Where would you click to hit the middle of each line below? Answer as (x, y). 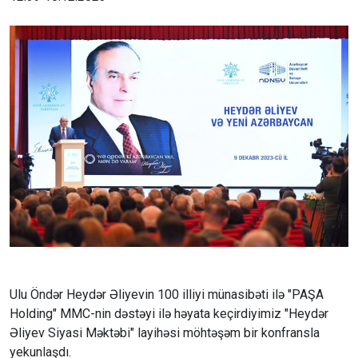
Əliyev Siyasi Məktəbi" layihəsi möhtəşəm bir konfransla (165, 333)
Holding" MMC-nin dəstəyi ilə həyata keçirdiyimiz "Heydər (169, 314)
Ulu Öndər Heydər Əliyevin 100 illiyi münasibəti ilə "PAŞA (167, 295)
